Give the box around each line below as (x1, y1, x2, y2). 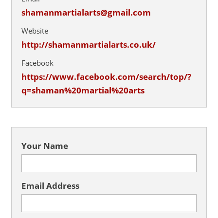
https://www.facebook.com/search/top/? (21, 71, 192, 82)
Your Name (21, 140, 69, 151)
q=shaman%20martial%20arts (21, 84, 145, 96)
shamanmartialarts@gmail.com (21, 6, 151, 18)
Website (21, 25, 49, 36)
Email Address (21, 180, 80, 191)
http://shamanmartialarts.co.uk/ (21, 38, 156, 50)
